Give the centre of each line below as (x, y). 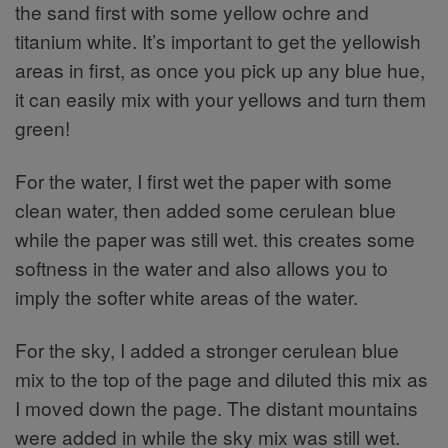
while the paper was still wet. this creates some (215, 239)
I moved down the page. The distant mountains (216, 408)
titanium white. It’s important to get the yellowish (218, 41)
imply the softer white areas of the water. (186, 297)
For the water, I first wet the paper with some (203, 181)
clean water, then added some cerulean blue (205, 210)
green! (42, 128)
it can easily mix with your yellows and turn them (220, 99)
